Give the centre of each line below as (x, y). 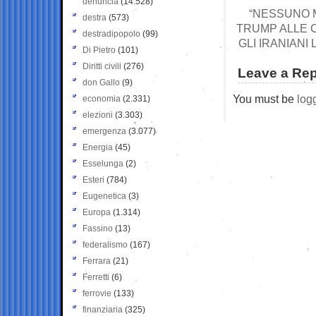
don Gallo (101, 82)
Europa (97, 212)
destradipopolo (111, 34)
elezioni (98, 115)
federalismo (105, 244)
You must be (265, 98)
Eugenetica (104, 196)
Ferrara (97, 261)
